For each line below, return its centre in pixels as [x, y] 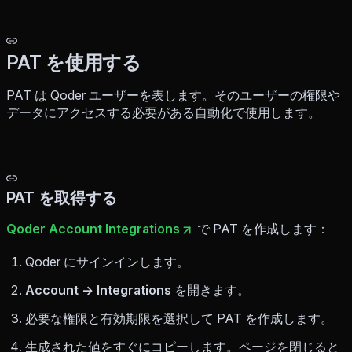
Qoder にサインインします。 [107, 262]
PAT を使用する [74, 63]
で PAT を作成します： [262, 229]
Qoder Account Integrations [93, 229]
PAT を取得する [62, 198]
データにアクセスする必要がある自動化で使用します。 [163, 113]
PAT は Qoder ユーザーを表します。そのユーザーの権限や [173, 95]
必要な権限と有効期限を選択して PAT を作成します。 [179, 319]
